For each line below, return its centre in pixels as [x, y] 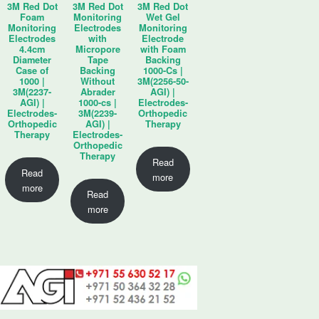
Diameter [32, 60]
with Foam [163, 49]
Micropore [98, 49]
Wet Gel [163, 17]
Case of [32, 71]
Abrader [98, 92]
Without [98, 82]
